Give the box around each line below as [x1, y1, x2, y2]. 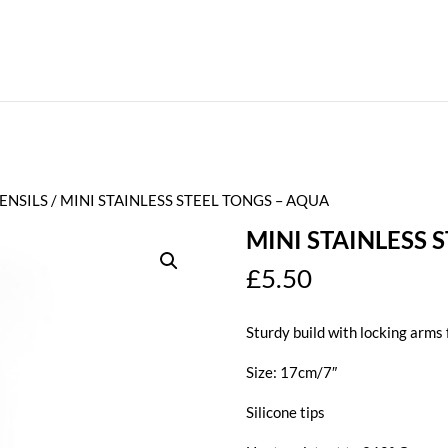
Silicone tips [245, 403, 325, 421]
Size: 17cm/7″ [245, 363, 337, 381]
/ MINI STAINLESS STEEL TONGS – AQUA [48, 191, 330, 209]
